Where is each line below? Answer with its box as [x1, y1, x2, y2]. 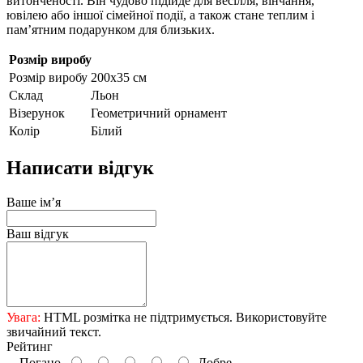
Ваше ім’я [6, 194, 61, 209]
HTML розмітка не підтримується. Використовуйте [41, 310, 327, 324]
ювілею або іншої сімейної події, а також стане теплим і [6, 8, 314, 23]
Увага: [6, 310, 41, 324]
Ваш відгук [6, 226, 69, 241]
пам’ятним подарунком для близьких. [6, 23, 215, 37]
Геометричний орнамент [91, 106, 227, 121]
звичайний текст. [6, 324, 101, 339]
